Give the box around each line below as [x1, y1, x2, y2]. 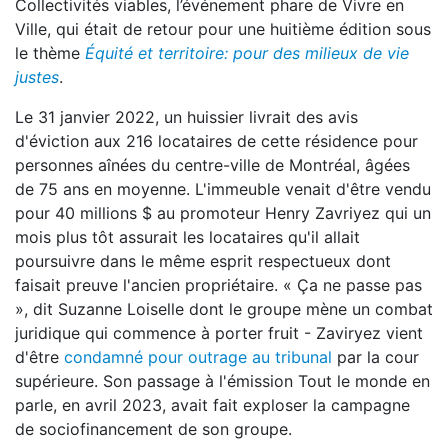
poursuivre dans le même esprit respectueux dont [15, 251, 391, 271]
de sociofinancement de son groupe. [15, 419, 292, 439]
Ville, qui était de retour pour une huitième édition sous [15, 19, 431, 39]
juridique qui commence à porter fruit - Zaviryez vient [15, 323, 423, 343]
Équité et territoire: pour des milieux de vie [85, 43, 409, 63]
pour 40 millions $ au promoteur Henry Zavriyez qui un [15, 203, 431, 223]
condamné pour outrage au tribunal [64, 347, 332, 367]
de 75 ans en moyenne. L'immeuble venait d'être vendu [15, 179, 431, 199]
